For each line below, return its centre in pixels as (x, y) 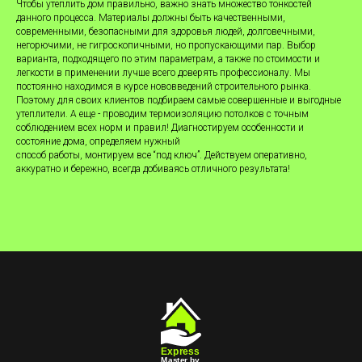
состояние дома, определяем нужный (98, 142)
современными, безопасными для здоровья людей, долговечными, (166, 32)
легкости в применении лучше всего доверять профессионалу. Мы (163, 73)
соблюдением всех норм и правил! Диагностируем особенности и (160, 128)
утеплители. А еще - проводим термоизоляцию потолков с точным (162, 114)
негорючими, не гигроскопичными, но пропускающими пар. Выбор (166, 46)
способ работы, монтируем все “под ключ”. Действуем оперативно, (162, 156)
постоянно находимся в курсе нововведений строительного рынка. (164, 87)
